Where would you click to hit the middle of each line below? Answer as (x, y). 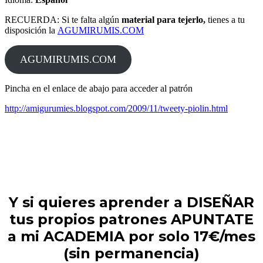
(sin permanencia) (131, 253)
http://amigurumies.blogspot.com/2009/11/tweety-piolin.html (116, 108)
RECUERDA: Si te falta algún (63, 19)
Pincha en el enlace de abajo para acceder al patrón (99, 88)
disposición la (31, 30)
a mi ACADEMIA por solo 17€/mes (131, 236)
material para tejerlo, (163, 19)
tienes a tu (225, 19)
